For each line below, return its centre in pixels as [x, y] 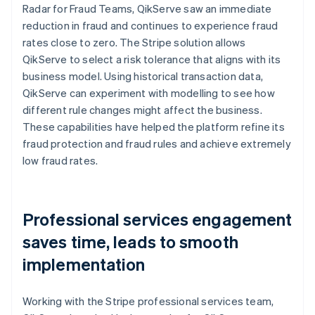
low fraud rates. [60, 160]
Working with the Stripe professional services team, [148, 301]
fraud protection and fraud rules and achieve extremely [157, 143]
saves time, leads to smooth [130, 241]
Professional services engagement [157, 219]
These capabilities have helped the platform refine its [154, 126]
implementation [84, 264]
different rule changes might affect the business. [142, 109]
